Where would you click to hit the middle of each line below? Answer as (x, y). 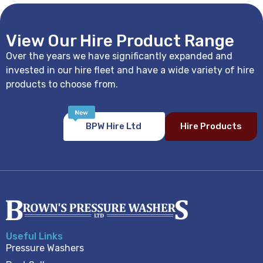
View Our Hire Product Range (120, 41)
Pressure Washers (45, 248)
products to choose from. (63, 85)
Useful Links (34, 236)
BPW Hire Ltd (114, 126)
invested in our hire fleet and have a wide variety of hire (130, 70)
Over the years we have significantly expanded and (119, 56)
